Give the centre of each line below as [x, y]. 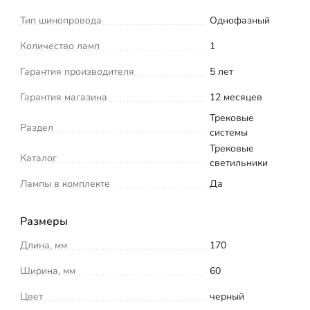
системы [229, 132]
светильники [239, 163]
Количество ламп [60, 46]
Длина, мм [44, 245]
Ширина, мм [48, 271]
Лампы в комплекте [65, 183]
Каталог [38, 158]
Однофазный [240, 20]
